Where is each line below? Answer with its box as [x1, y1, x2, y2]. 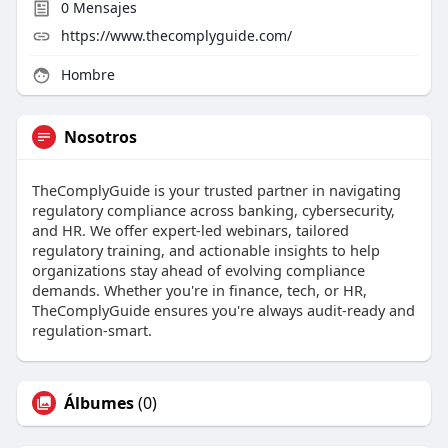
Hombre [56, 65, 115, 85]
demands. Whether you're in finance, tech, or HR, [31, 280, 367, 301]
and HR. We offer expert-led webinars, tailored [31, 220, 349, 241]
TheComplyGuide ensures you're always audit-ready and [31, 300, 415, 321]
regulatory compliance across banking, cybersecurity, [31, 200, 395, 221]
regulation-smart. [31, 320, 152, 341]
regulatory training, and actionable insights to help [31, 240, 380, 261]
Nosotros [63, 126, 137, 149]
